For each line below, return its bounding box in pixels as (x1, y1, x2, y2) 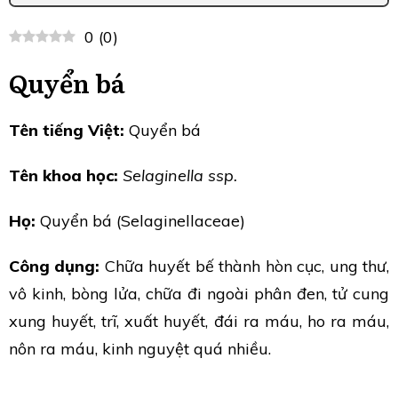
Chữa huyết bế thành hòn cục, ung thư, (99, 255, 390, 276)
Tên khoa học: (9, 164, 118, 186)
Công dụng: (9, 255, 100, 276)
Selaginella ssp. (123, 164, 237, 186)
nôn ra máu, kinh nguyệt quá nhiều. (9, 338, 271, 359)
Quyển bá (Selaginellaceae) (36, 210, 245, 231)
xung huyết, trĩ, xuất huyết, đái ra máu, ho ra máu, (9, 310, 389, 331)
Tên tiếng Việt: (9, 119, 124, 140)
